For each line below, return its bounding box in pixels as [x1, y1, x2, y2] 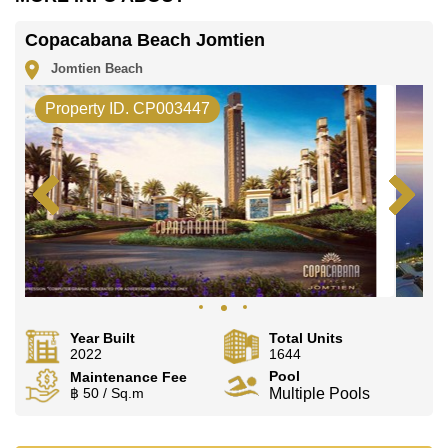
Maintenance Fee [70, 368, 187, 385]
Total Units [269, 329, 344, 346]
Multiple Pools [269, 384, 371, 402]
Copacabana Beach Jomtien [25, 29, 265, 50]
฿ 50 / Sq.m [70, 384, 144, 401]
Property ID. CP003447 [45, 99, 210, 117]
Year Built [70, 329, 135, 346]
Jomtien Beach [39, 61, 144, 77]
